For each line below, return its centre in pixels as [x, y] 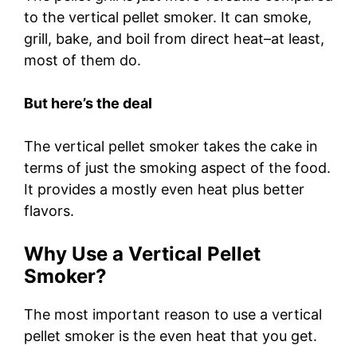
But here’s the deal [88, 103]
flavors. [51, 210]
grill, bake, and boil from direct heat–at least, [174, 38]
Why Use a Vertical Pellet [142, 253]
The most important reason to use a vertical [173, 314]
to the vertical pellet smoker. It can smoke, [168, 17]
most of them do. [82, 60]
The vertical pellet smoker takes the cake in [171, 146]
